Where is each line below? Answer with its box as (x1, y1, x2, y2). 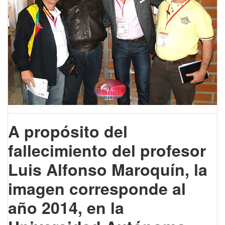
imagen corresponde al (8, 177, 186, 200)
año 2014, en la (8, 196, 124, 219)
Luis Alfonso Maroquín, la (8, 158, 207, 181)
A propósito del (8, 120, 128, 143)
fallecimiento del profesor (8, 139, 206, 162)
